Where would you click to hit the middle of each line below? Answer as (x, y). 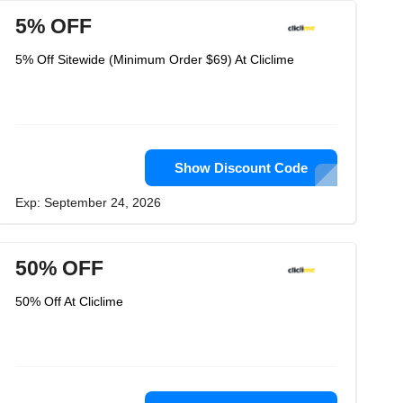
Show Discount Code (241, 168)
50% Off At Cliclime (69, 301)
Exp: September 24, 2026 (88, 202)
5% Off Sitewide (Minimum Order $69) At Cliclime (155, 59)
